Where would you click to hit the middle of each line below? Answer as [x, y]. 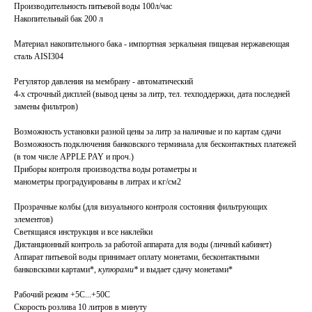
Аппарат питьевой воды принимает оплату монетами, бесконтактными [136, 257]
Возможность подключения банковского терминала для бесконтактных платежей [155, 145]
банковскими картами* [54, 270]
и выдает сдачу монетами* [185, 270]
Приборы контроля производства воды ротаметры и [105, 170]
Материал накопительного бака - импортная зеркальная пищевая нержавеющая [152, 44]
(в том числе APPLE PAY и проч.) [74, 157]
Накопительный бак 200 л [58, 19]
